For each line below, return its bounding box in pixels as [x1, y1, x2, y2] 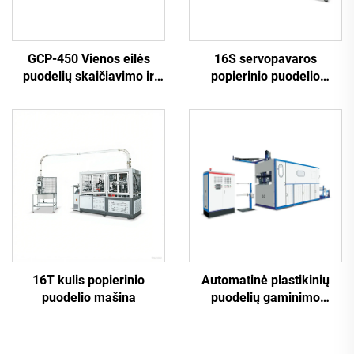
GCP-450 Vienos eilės [27, 51, 150, 66]
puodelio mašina [41, 289, 136, 305]
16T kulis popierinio [32, 272, 145, 288]
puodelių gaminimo [211, 289, 320, 305]
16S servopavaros [214, 51, 317, 66]
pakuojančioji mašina [28, 85, 149, 101]
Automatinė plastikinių [201, 272, 330, 288]
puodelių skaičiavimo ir [23, 68, 154, 84]
